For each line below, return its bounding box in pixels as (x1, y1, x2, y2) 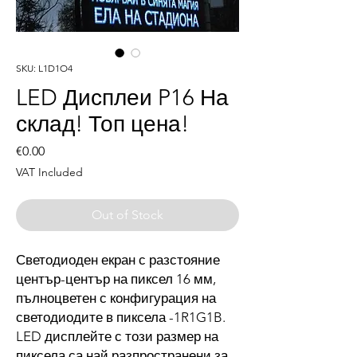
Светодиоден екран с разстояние (16, 252, 220, 269)
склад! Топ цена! (16, 111, 189, 138)
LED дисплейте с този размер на (16, 328, 218, 345)
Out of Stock (92, 207, 163, 223)
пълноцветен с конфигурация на (16, 290, 216, 307)
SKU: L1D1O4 (16, 62, 73, 75)
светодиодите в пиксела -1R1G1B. (16, 309, 226, 326)
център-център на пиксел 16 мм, (16, 271, 216, 288)
